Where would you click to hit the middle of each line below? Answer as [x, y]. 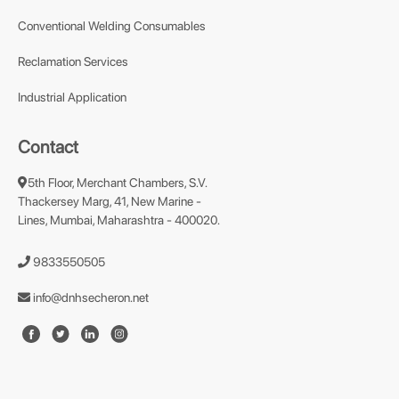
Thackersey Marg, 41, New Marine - [110, 201]
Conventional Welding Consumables [112, 26]
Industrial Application [72, 97]
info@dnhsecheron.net [90, 297]
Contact [48, 147]
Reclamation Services [73, 61]
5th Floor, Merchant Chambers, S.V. [117, 183]
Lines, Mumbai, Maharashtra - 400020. [119, 220]
